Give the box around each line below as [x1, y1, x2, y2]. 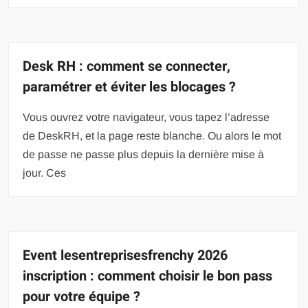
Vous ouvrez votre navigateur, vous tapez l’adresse [23, 111, 270, 123]
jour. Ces [23, 166, 67, 179]
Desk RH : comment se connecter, [23, 56, 231, 76]
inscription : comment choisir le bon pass [23, 265, 273, 286]
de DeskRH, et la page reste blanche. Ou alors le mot [23, 129, 282, 142]
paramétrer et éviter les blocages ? [23, 76, 236, 97]
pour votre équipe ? [23, 286, 141, 307]
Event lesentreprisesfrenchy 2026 [23, 245, 228, 265]
